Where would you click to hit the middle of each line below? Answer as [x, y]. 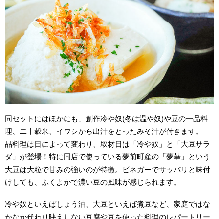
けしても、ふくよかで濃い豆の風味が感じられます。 [93, 182]
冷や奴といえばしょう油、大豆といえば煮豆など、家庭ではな [108, 204]
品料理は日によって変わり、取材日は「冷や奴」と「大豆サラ [108, 144]
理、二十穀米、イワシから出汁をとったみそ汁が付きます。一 [108, 131]
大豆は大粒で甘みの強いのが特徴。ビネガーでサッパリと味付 [108, 170]
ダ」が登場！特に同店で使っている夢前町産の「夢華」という [108, 157]
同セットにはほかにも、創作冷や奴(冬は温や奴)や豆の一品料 [107, 119]
